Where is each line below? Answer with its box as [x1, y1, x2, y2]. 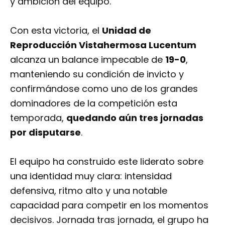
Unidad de [102, 24, 151, 37]
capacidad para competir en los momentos [10, 198, 208, 211]
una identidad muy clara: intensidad [10, 169, 172, 182]
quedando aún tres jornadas [66, 111, 203, 124]
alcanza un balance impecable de [10, 53, 165, 66]
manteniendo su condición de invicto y [10, 67, 184, 80]
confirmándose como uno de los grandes [10, 82, 198, 95]
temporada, [10, 111, 66, 124]
